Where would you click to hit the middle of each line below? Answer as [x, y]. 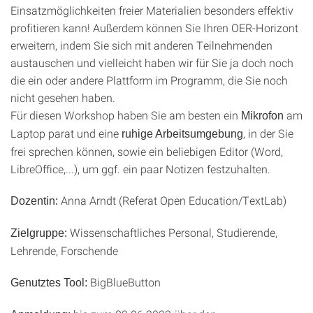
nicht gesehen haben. [63, 97]
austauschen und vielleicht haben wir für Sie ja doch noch [152, 63]
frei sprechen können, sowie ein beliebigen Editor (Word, [147, 151]
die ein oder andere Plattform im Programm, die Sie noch [149, 80]
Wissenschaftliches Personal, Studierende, [172, 232]
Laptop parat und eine [66, 133]
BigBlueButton [125, 282]
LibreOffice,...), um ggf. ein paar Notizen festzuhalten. [140, 169]
